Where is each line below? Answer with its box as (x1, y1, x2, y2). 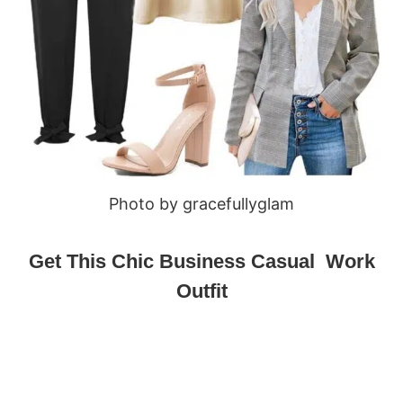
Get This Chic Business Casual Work (28, 249, 375, 273)
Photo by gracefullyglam (109, 193, 294, 213)
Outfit (175, 279, 228, 302)
